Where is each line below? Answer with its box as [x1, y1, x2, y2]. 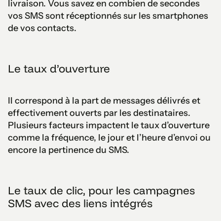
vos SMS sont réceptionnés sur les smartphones [8, 10, 208, 21]
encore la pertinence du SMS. [8, 144, 129, 155]
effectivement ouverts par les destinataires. [8, 107, 190, 118]
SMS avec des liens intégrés [8, 196, 152, 210]
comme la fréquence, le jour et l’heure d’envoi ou [8, 132, 211, 143]
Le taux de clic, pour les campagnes [8, 183, 195, 197]
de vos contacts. [8, 22, 76, 34]
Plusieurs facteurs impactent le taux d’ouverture [8, 119, 210, 131]
